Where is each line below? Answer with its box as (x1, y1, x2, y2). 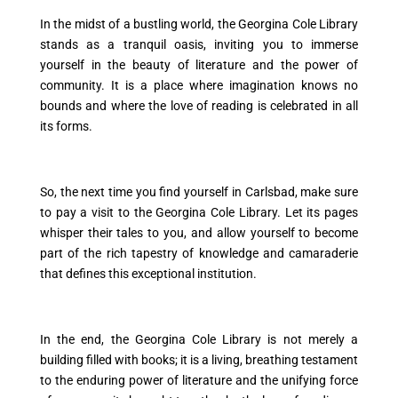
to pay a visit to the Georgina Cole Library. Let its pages (39, 204, 359, 219)
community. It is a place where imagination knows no (39, 77, 359, 92)
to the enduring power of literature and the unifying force (39, 372, 359, 387)
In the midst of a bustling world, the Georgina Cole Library (39, 16, 359, 31)
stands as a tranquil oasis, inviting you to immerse (39, 36, 359, 52)
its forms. (39, 118, 92, 133)
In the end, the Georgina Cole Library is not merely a (39, 331, 359, 346)
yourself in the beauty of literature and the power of (39, 57, 359, 72)
